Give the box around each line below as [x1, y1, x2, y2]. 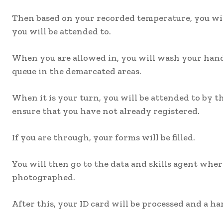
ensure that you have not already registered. [12, 106, 200, 117]
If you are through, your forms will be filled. [12, 132, 195, 143]
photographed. [12, 172, 75, 183]
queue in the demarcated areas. [12, 66, 141, 77]
